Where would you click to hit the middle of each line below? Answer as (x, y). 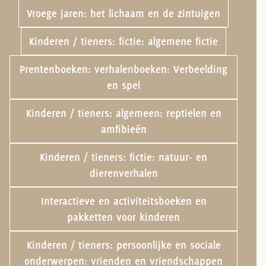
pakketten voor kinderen (124, 217)
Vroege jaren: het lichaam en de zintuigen (124, 14)
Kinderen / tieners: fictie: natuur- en (124, 157)
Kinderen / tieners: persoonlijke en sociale (123, 245)
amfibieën (123, 129)
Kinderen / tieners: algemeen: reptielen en (123, 113)
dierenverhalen (123, 173)
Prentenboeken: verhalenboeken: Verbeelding (124, 69)
